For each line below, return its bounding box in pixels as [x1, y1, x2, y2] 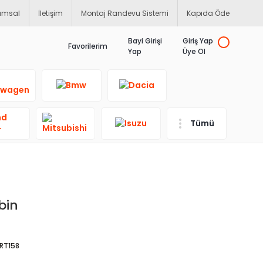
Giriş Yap [183, 36, 213, 46]
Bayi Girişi [128, 36, 162, 46]
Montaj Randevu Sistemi [81, 8, 168, 18]
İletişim [38, 8, 63, 18]
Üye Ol [183, 46, 205, 56]
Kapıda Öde [187, 8, 230, 18]
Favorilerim [68, 41, 107, 51]
